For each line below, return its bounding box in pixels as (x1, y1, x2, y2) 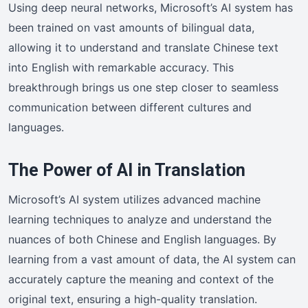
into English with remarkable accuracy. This (8, 60, 234, 75)
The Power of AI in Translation (8, 160, 245, 181)
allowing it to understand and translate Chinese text (8, 41, 278, 55)
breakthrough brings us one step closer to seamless (8, 80, 278, 95)
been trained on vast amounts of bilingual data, (8, 21, 254, 35)
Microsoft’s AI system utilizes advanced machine (8, 192, 261, 207)
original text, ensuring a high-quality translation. (8, 292, 257, 307)
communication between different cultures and (8, 100, 252, 115)
